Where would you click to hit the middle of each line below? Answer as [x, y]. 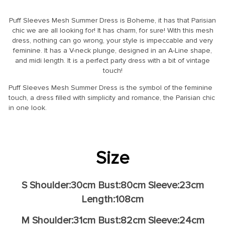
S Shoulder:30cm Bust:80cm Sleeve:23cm [113, 185]
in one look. [28, 107]
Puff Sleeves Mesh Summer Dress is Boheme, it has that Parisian [113, 20]
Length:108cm [113, 199]
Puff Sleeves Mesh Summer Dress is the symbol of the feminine [110, 87]
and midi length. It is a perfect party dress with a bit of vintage [113, 60]
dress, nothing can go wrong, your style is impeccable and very [113, 40]
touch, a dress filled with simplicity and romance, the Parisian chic [112, 97]
